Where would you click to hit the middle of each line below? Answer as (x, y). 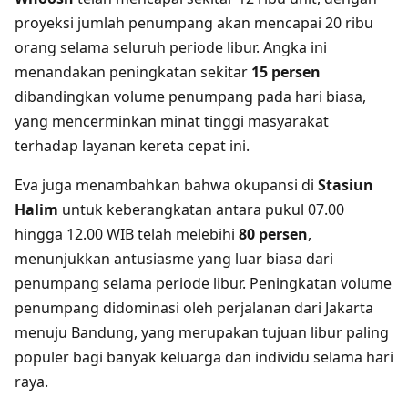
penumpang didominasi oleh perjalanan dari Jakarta (194, 308)
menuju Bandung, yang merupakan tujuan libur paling (202, 333)
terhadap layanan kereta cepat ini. (132, 146)
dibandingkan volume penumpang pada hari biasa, (190, 97)
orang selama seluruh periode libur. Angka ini (171, 48)
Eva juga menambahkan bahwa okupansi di (166, 185)
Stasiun (346, 185)
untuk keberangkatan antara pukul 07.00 (201, 210)
